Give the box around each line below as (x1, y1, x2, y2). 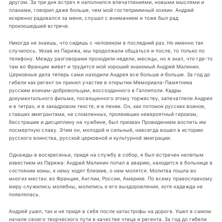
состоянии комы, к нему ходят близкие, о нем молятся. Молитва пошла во (8, 167, 196, 173)
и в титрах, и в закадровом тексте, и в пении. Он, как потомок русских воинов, (8, 103, 206, 109)
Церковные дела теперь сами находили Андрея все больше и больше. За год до (8, 71, 210, 77)
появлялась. (8, 191, 40, 197)
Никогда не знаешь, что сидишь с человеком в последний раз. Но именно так (8, 39, 203, 46)
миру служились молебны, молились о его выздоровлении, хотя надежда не (8, 183, 203, 189)
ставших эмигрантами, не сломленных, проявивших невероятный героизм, (8, 111, 198, 117)
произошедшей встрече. (8, 22, 69, 29)
